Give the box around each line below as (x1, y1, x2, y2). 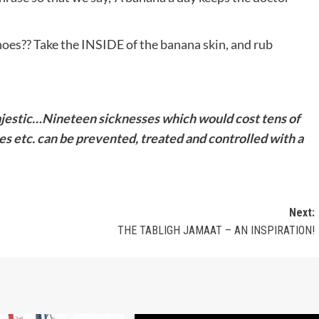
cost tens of (235, 110, 300, 126)
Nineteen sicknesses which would (42, 110, 233, 126)
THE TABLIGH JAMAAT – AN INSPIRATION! (117, 223, 315, 237)
